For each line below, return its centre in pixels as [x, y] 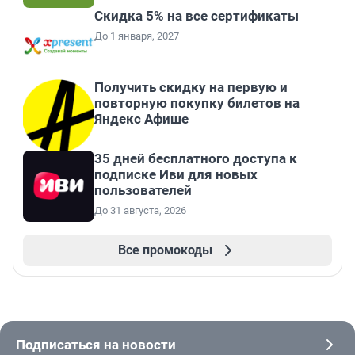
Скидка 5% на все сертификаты [197, 16]
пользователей [143, 191]
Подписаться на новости [96, 345]
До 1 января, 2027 [137, 36]
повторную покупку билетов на [197, 103]
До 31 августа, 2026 [140, 211]
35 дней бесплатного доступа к [196, 159]
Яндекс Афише [141, 119]
